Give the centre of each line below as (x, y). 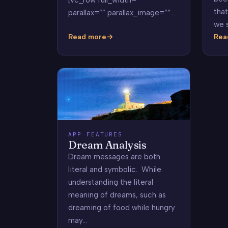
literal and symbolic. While (115, 170)
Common (83, 41)
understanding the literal (110, 182)
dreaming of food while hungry (121, 208)
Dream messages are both (114, 157)
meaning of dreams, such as (117, 195)
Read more (87, 36)
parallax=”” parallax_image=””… (121, 12)
